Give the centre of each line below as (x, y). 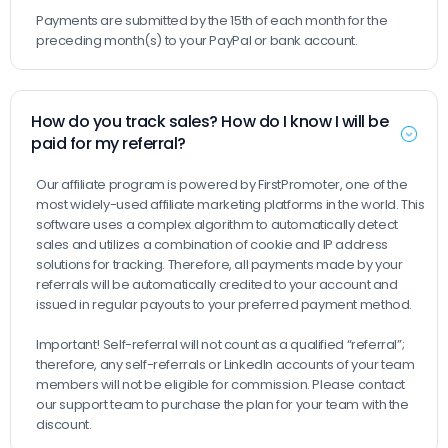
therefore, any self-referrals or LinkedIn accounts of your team (225, 364)
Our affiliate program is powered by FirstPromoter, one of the (222, 184)
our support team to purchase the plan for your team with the (222, 404)
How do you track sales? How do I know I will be (210, 121)
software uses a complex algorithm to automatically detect (217, 224)
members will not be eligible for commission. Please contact (220, 384)
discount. (64, 424)
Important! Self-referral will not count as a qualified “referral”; (220, 344)
